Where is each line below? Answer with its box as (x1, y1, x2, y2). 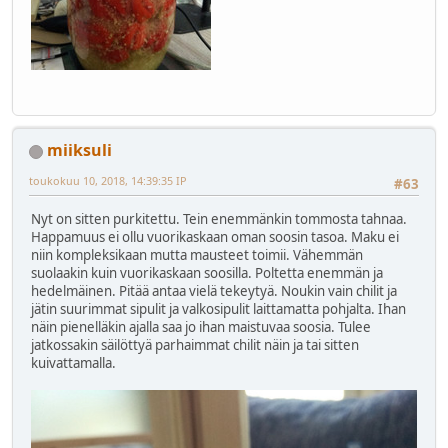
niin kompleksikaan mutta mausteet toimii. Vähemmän (31, 245, 363, 264)
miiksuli (47, 139, 112, 162)
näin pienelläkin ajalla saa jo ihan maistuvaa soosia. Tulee (31, 317, 371, 336)
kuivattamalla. (31, 353, 116, 372)
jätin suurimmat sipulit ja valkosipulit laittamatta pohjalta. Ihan (31, 299, 406, 318)
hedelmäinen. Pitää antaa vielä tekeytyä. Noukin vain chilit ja (31, 281, 397, 300)
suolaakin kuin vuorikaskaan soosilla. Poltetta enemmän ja (31, 263, 383, 282)
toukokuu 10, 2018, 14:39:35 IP (29, 173, 187, 189)
